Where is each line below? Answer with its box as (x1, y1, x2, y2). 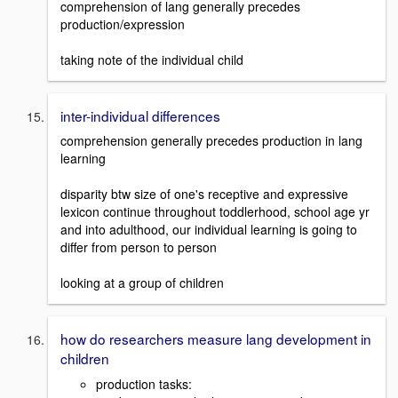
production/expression (60, 14, 185, 33)
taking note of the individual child (60, 50, 243, 68)
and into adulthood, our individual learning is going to (60, 220, 357, 239)
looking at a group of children (60, 274, 224, 292)
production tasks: (96, 375, 192, 393)
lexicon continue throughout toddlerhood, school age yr (60, 203, 370, 221)
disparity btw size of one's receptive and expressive (60, 185, 348, 203)
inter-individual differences (60, 105, 220, 125)
